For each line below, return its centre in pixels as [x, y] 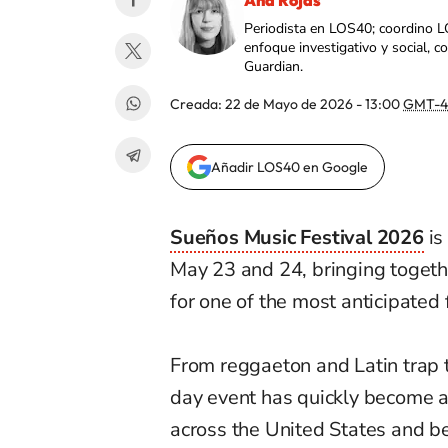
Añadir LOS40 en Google [289, 167]
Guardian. [273, 67]
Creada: [197, 104]
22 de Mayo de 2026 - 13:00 [314, 104]
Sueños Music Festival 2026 [297, 238]
